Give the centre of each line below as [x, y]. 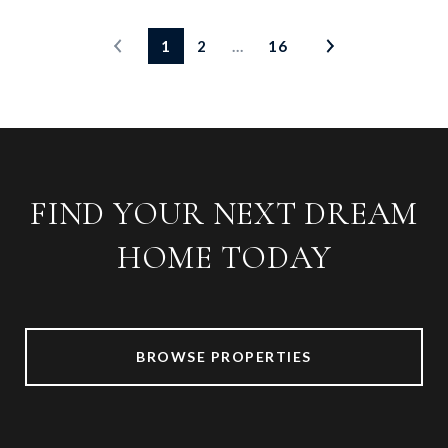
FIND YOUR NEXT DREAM [224, 213]
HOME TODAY [224, 257]
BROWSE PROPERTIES [224, 356]
